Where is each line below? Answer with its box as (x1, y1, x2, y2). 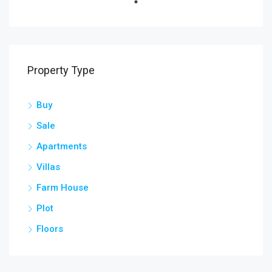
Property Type (27, 63, 95, 76)
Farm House (36, 182, 89, 193)
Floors (36, 223, 63, 234)
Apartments (36, 140, 87, 152)
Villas (36, 161, 60, 172)
